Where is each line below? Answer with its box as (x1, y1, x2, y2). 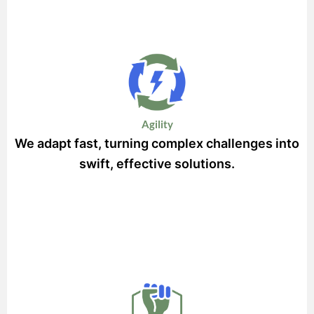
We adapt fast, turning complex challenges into (15, 135, 299, 151)
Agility (141, 118, 173, 130)
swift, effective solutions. (79, 156, 235, 171)
